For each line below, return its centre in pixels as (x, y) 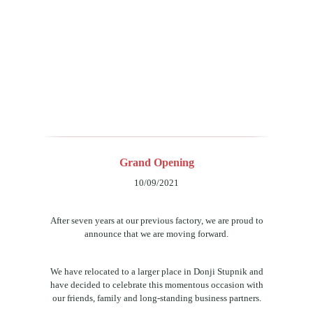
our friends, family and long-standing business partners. (156, 298)
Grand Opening (156, 163)
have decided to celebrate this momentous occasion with (156, 285)
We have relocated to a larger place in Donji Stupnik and (156, 272)
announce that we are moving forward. (156, 234)
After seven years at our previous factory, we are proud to (156, 221)
